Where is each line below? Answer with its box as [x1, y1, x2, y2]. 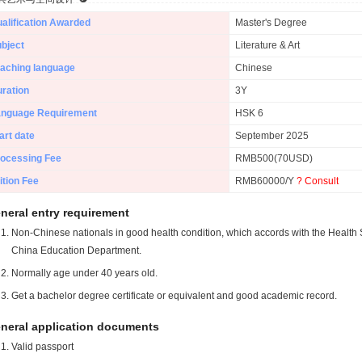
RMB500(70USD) [235, 153, 313, 164]
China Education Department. [11, 245, 141, 256]
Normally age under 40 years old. [11, 267, 158, 279]
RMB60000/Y [235, 175, 297, 187]
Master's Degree [235, 17, 307, 28]
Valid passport [11, 341, 74, 352]
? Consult [297, 175, 339, 187]
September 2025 [235, 130, 309, 141]
